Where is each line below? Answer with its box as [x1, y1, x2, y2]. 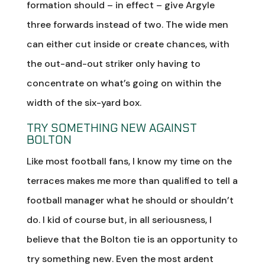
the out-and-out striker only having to [26, 57, 201, 70]
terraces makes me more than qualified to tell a [26, 174, 238, 187]
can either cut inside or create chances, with [26, 37, 230, 50]
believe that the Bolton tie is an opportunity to [26, 232, 238, 245]
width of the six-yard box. [26, 96, 141, 109]
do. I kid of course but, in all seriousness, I [26, 213, 212, 226]
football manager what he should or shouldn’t [26, 193, 234, 206]
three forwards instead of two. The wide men [26, 18, 228, 31]
